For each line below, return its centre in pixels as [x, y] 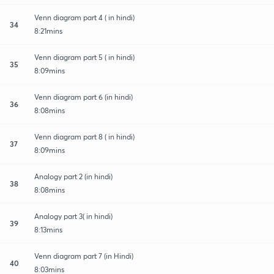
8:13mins [48, 229]
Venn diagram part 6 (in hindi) [83, 97]
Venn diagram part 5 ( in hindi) [84, 57]
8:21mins [48, 31]
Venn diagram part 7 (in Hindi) [84, 256]
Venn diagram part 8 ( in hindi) [84, 136]
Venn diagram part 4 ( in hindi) [84, 17]
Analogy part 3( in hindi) [73, 216]
